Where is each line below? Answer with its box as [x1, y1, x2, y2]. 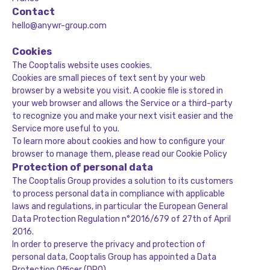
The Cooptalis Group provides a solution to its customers [12, 176, 233, 186]
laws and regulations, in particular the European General [12, 201, 228, 212]
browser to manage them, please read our [12, 149, 176, 159]
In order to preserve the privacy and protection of [12, 239, 206, 250]
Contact [12, 6, 55, 17]
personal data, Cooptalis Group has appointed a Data [12, 252, 216, 262]
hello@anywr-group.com [12, 20, 107, 31]
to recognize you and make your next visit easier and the [12, 111, 233, 121]
